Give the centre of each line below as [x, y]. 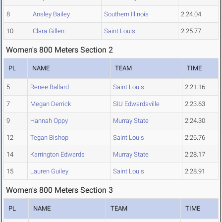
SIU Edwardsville [136, 104]
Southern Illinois [126, 14]
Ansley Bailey [51, 14]
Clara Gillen [49, 31]
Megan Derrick [51, 104]
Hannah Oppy [49, 121]
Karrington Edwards [57, 155]
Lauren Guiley [49, 171]
